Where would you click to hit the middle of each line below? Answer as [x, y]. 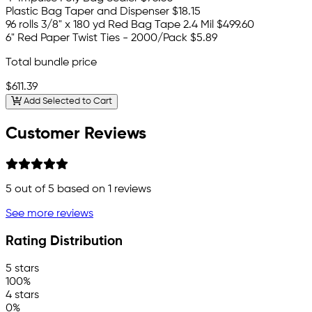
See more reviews [49, 214]
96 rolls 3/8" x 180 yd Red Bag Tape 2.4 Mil [110, 25]
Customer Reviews [76, 134]
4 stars [22, 295]
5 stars [22, 268]
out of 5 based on [60, 190]
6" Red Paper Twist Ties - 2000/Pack [96, 38]
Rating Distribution [64, 241]
